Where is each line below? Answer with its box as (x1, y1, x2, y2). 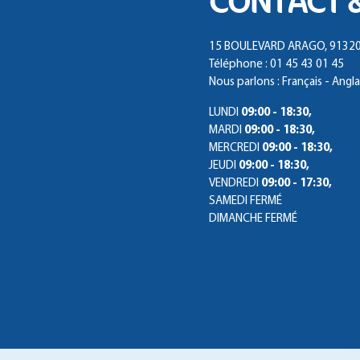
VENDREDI (209, 178, 259, 190)
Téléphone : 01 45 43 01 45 (209, 59, 344, 72)
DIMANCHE (209, 213, 263, 226)
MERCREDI (209, 142, 260, 155)
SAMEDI (209, 195, 247, 208)
